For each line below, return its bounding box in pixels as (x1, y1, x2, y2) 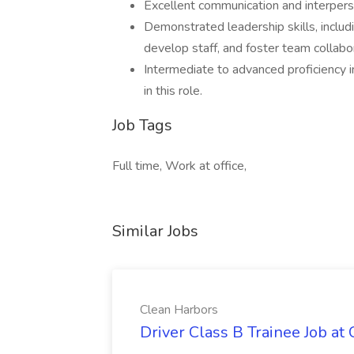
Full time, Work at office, (112, 157, 247, 175)
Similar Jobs (112, 220, 198, 242)
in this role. (144, 82, 202, 100)
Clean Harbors (140, 301, 218, 318)
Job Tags (112, 115, 172, 136)
